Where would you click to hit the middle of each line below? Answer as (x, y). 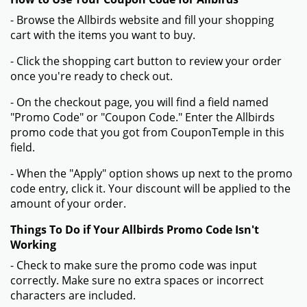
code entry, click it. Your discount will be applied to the (150, 188)
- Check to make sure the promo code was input (134, 265)
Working (33, 245)
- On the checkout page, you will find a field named (139, 102)
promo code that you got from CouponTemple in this (147, 132)
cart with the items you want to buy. (103, 35)
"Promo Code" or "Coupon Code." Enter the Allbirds (143, 117)
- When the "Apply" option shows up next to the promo (151, 173)
